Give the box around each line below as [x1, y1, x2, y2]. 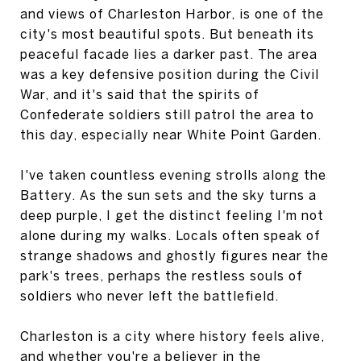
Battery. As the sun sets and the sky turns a [20, 187, 317, 202]
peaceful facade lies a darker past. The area [20, 46, 317, 61]
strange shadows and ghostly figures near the [20, 247, 329, 263]
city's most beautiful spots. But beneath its [20, 26, 314, 41]
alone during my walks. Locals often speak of [20, 227, 321, 243]
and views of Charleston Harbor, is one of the [20, 6, 324, 21]
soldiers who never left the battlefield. [20, 288, 279, 303]
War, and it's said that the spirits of [20, 86, 259, 102]
